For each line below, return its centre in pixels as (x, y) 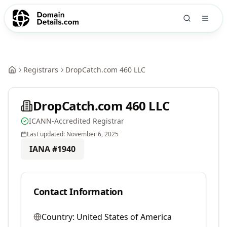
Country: (58, 217)
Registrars (41, 70)
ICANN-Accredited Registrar (77, 121)
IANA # (43, 149)
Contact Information (78, 192)
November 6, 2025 (92, 134)
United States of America (124, 217)
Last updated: (47, 134)
